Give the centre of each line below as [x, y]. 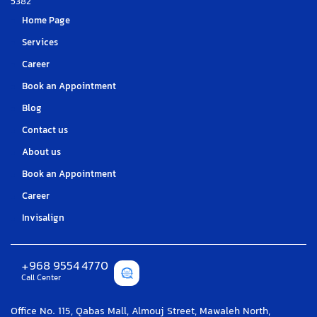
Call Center [41, 278]
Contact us [45, 131]
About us [41, 152]
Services [40, 43]
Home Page [46, 21]
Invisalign [43, 218]
